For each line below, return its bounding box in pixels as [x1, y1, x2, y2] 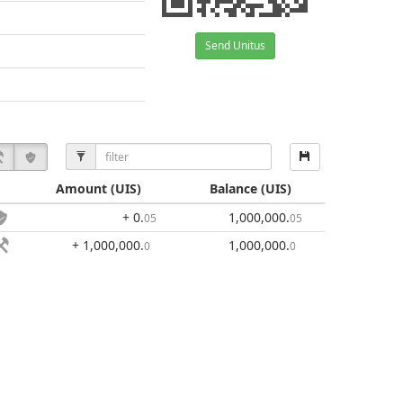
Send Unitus [204, 38, 265, 53]
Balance [209, 180, 257, 197]
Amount [56, 180, 107, 197]
